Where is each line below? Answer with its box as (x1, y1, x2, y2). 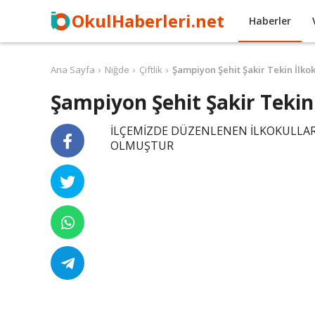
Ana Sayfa (51, 63, 95, 76)
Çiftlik (139, 63, 162, 76)
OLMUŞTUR (110, 138, 174, 153)
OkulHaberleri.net (72, 9, 224, 32)
